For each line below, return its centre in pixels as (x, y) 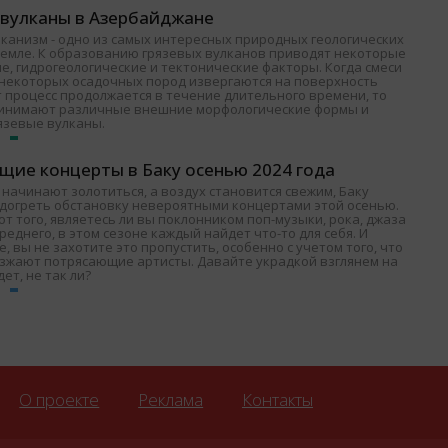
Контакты (277, 400)
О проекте (59, 400)
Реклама (171, 400)
